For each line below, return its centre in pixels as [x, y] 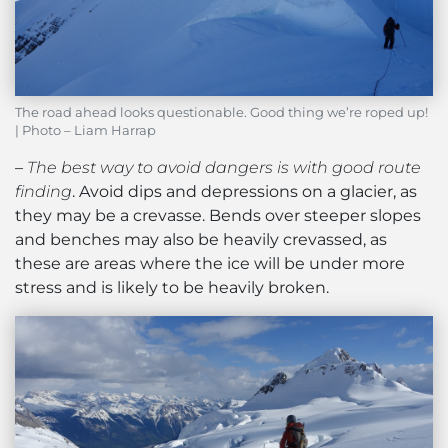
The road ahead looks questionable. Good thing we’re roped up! [221, 113]
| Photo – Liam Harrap [85, 131]
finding [43, 192]
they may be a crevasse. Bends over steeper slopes [218, 216]
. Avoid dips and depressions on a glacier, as [244, 192]
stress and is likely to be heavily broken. [172, 288]
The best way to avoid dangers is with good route [224, 168]
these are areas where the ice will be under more [210, 264]
